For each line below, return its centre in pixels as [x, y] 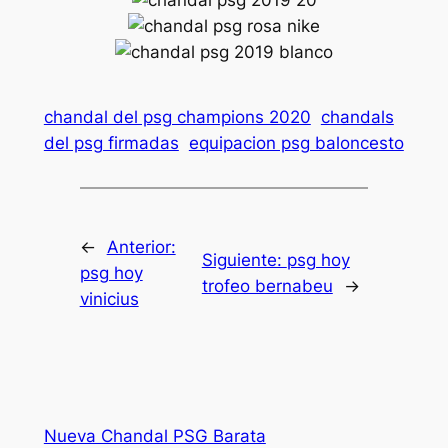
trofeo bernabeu [267, 285]
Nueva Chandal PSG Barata [154, 435]
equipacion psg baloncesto [296, 143]
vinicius [109, 298]
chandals [357, 117]
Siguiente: [244, 259]
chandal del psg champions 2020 [177, 117]
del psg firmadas [111, 143]
